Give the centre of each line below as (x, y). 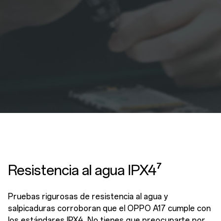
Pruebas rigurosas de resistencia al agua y (88, 197)
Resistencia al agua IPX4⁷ (85, 170)
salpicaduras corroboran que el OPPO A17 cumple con (109, 209)
